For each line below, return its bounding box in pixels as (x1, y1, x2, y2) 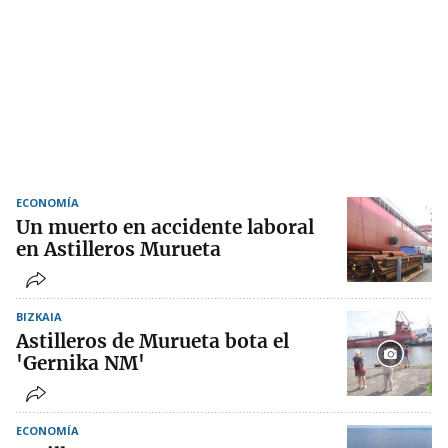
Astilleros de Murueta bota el (16, 329, 289, 354)
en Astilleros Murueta (16, 237, 221, 262)
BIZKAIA (16, 309, 62, 325)
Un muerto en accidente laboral (16, 215, 314, 240)
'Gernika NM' (16, 351, 145, 376)
